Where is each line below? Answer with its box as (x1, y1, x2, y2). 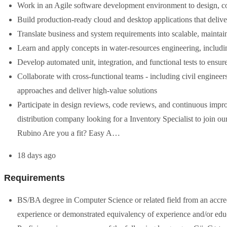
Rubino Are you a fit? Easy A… (17, 129, 120, 137)
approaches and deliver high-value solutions (17, 86, 157, 95)
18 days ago (17, 151, 56, 160)
